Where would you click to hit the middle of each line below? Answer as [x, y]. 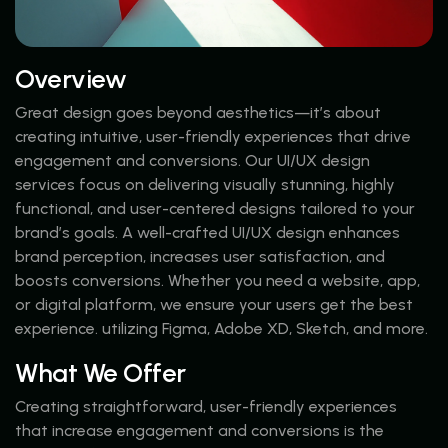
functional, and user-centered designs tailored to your [215, 208]
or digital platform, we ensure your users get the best [214, 304]
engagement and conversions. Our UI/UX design [192, 160]
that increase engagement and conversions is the [199, 430]
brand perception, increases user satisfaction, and [200, 256]
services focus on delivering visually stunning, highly [205, 184]
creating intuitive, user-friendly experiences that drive [213, 136]
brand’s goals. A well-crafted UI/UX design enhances [207, 232]
